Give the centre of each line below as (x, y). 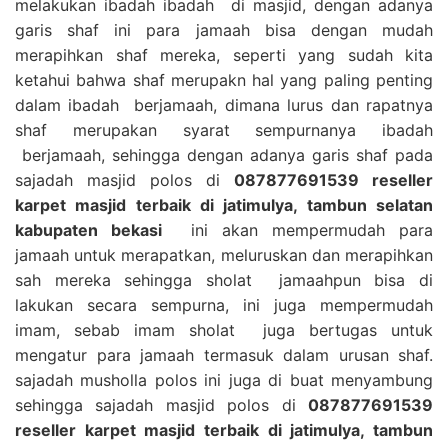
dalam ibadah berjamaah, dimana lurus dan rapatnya (224, 104)
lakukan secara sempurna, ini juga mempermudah (224, 304)
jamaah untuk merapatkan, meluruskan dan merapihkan (224, 254)
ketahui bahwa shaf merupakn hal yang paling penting (224, 79)
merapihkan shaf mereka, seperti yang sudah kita (224, 54)
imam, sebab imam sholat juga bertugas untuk (224, 329)
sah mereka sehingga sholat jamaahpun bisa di (224, 279)
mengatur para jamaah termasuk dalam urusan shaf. (224, 354)
